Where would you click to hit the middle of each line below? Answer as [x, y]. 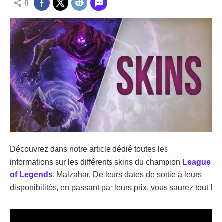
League [196, 162]
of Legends [31, 175]
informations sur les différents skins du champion [96, 162]
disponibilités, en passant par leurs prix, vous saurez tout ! [111, 188]
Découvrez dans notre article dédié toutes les [89, 149]
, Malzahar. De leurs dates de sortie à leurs [127, 175]
